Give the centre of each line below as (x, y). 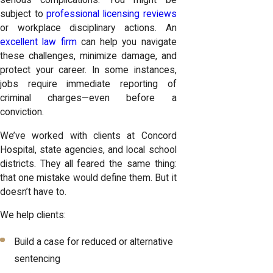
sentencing (37, 259)
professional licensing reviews (112, 14)
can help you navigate (126, 42)
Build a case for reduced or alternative (94, 242)
